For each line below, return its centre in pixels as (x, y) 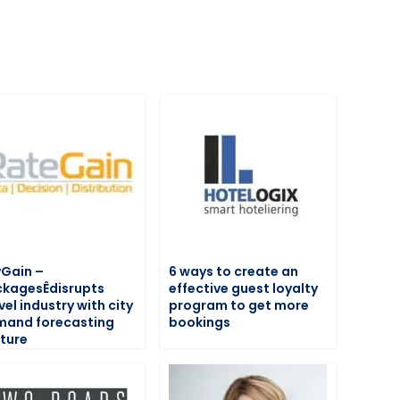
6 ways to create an (234, 272)
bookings (200, 323)
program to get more (239, 306)
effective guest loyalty (244, 289)
